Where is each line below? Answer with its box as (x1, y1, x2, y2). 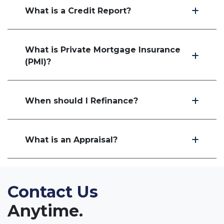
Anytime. (7, 200, 83, 220)
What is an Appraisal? (25, 134, 117, 144)
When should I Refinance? (25, 95, 138, 105)
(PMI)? (25, 56, 51, 66)
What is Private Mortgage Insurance (25, 44, 180, 54)
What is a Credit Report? (25, 5, 131, 15)
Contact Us (7, 181, 98, 201)
